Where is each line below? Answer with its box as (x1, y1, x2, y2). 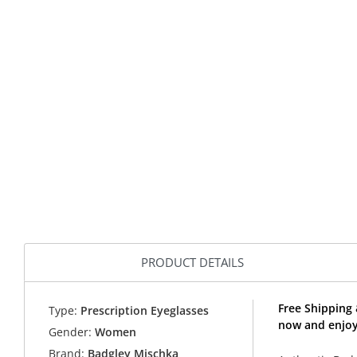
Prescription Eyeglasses (77, 303, 210, 319)
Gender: (49, 324, 92, 340)
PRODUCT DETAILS (141, 253, 244, 270)
